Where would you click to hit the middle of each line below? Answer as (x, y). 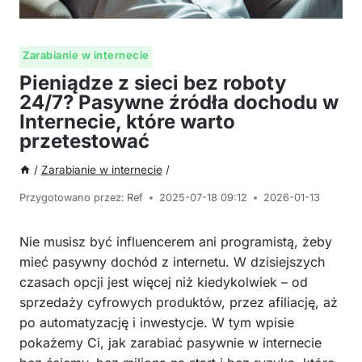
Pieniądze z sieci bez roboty (153, 82)
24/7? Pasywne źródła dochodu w (179, 102)
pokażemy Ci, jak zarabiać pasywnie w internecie (170, 342)
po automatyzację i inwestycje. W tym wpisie (157, 322)
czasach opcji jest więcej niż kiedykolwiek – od (164, 282)
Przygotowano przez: (72, 197)
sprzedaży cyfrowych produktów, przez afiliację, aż (179, 302)
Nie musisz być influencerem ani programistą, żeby (176, 241)
